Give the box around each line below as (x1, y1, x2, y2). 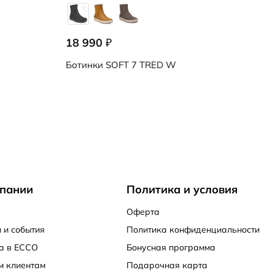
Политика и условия (126, 182, 238, 196)
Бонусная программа (126, 242, 216, 253)
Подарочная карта (126, 260, 208, 271)
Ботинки (66, 59, 103, 71)
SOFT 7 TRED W (103, 59, 176, 71)
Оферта (126, 206, 160, 217)
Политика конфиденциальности (126, 224, 260, 235)
